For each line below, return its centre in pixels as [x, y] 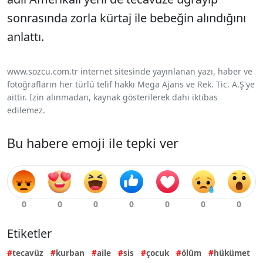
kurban [70, 253]
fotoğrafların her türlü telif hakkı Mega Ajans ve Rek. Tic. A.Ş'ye [131, 85]
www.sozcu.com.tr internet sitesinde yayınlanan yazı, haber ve [130, 72]
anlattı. [26, 37]
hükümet [232, 253]
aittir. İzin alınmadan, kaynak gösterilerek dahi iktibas [112, 97]
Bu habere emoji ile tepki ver [93, 143]
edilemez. [26, 110]
